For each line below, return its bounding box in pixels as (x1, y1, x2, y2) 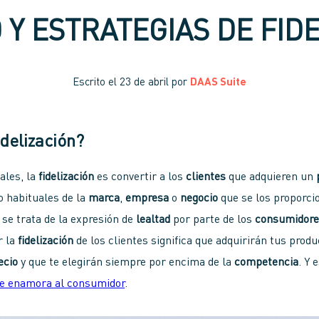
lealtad (136, 214, 171, 226)
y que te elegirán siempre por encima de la (18, 256, 235, 268)
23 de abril (120, 77, 169, 88)
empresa (125, 192, 172, 204)
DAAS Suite (190, 77, 246, 88)
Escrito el (73, 77, 120, 88)
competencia (234, 256, 299, 268)
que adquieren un (226, 171, 317, 183)
